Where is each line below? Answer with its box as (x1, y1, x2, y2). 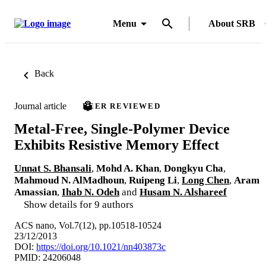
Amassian (14, 186, 57, 198)
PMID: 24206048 (14, 252, 81, 262)
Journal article (14, 100, 66, 111)
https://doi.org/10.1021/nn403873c (36, 241, 166, 252)
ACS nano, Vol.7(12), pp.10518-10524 (14, 220, 161, 230)
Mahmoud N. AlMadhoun (14, 174, 124, 186)
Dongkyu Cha (164, 162, 223, 174)
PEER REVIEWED (83, 102, 161, 110)
